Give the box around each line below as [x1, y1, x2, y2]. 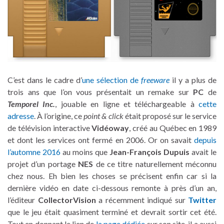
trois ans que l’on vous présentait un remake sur [7, 86, 193, 96]
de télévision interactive [7, 122, 92, 132]
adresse [7, 110, 34, 120]
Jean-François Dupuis [109, 146, 189, 156]
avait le [189, 146, 216, 156]
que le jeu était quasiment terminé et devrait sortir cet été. [7, 206, 216, 216]
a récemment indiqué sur [95, 194, 188, 204]
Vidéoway [91, 122, 129, 132]
